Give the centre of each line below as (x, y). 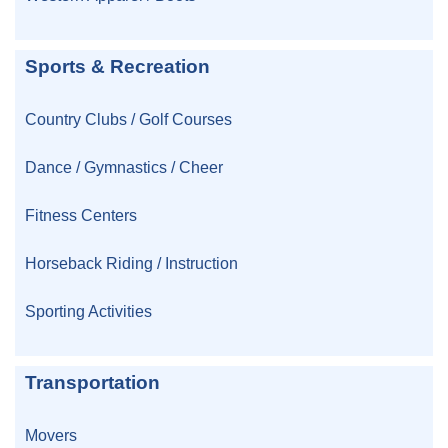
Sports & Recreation (117, 66)
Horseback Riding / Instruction (131, 263)
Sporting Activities (88, 311)
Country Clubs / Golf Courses (128, 119)
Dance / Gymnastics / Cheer (124, 167)
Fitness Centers (81, 215)
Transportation (92, 383)
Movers (51, 435)
